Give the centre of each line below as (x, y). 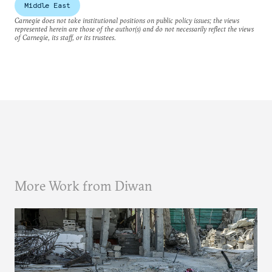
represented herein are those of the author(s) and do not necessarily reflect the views (134, 29)
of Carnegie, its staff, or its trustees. (65, 37)
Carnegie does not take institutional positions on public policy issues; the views (127, 20)
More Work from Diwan (83, 186)
